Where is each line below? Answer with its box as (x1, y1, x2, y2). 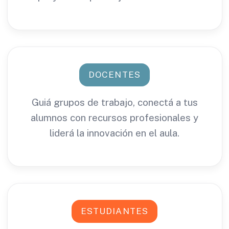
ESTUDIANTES (81, 206, 148, 216)
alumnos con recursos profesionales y (31, 112, 198, 123)
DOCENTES (88, 70, 141, 80)
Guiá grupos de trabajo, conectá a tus (31, 97, 198, 108)
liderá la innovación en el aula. (50, 127, 179, 139)
